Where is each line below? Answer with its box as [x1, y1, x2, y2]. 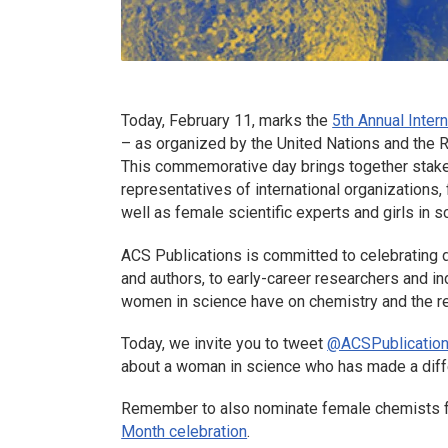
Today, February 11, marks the [121, 111, 333, 131]
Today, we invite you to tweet [121, 333, 328, 353]
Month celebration [121, 422, 248, 441]
